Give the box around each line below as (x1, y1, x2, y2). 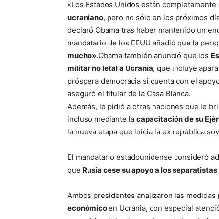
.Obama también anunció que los (96, 51, 211, 60)
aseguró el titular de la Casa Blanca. (67, 89, 191, 98)
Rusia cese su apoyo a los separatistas (81, 165, 217, 175)
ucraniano (67, 13, 103, 22)
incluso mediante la (67, 114, 136, 124)
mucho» (67, 51, 96, 60)
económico (67, 203, 109, 213)
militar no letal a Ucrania (67, 64, 153, 73)
